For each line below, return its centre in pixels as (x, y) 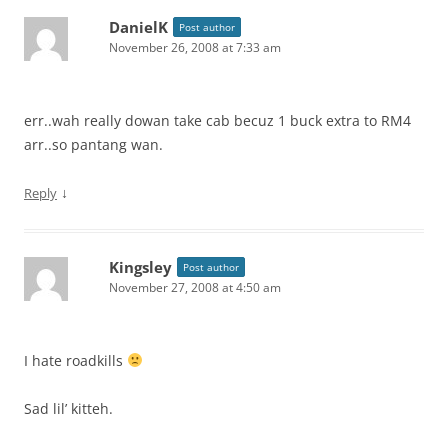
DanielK (138, 27)
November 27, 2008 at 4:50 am (195, 287)
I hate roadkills (75, 360)
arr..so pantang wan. (93, 144)
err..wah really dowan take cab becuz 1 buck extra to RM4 (217, 120)
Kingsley (140, 267)
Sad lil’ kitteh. (68, 408)
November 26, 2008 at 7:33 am (195, 47)
